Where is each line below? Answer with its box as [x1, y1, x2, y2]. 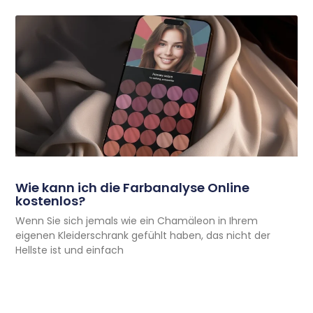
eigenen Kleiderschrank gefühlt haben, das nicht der [15, 228, 271, 242]
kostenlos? [15, 191, 86, 210]
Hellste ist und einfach [15, 242, 124, 257]
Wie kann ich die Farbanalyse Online [15, 178, 250, 196]
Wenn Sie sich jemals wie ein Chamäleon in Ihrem [15, 213, 259, 228]
